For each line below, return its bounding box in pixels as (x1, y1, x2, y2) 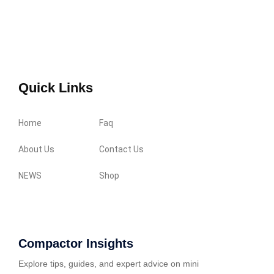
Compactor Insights (18, 237, 133, 251)
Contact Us (99, 144, 144, 155)
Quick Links (18, 80, 93, 96)
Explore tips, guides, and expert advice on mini (18, 259, 199, 269)
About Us (18, 144, 54, 155)
